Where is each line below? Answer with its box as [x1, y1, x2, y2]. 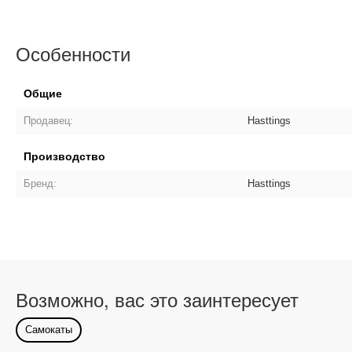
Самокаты [25, 324, 73, 335]
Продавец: [24, 115, 74, 126]
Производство [24, 150, 105, 163]
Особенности [16, 39, 130, 67]
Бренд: [24, 178, 57, 189]
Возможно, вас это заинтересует [16, 285, 299, 313]
